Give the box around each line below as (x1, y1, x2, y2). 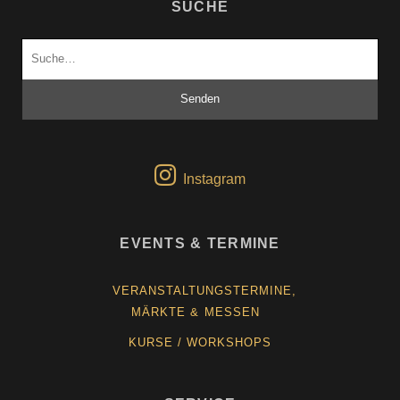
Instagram (183, 171, 246, 187)
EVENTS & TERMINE (120, 235, 280, 251)
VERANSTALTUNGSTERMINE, (112, 283, 297, 297)
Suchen (21, 40, 71, 56)
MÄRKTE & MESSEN (131, 304, 260, 319)
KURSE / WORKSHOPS (128, 335, 272, 349)
